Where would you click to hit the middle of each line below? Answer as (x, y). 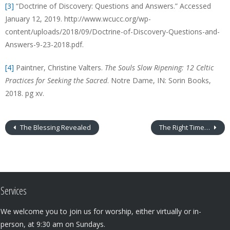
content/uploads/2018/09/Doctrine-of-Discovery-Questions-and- (112, 32)
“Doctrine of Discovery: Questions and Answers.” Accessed (112, 6)
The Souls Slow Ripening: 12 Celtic (159, 68)
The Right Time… (185, 127)
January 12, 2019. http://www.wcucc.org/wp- (78, 19)
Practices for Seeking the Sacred (56, 80)
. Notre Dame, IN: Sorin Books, (159, 80)
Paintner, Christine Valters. (59, 68)
